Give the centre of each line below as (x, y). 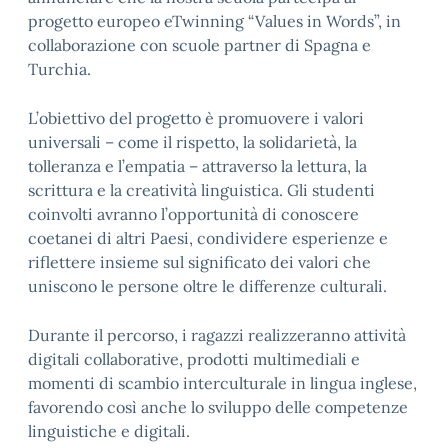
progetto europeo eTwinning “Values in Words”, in (214, 21)
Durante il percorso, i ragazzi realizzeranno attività (217, 335)
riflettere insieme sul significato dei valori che (199, 262)
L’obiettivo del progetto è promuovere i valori (196, 118)
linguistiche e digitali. (109, 431)
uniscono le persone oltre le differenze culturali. (207, 286)
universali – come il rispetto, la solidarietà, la (192, 142)
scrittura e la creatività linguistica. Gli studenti (201, 190)
